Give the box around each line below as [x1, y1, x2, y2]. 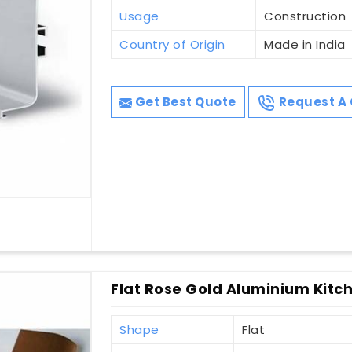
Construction [264, 8, 346, 25]
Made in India [264, 36, 346, 53]
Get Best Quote [132, 93, 236, 111]
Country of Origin [119, 36, 225, 53]
